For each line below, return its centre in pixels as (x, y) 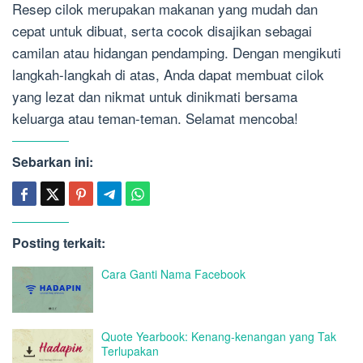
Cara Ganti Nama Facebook (173, 274)
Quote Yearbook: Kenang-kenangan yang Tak (219, 336)
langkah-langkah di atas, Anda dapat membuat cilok (168, 75)
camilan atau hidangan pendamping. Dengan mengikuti (177, 53)
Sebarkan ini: (53, 162)
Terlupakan (130, 350)
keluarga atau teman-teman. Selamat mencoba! (155, 118)
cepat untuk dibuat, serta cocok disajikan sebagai (162, 31)
